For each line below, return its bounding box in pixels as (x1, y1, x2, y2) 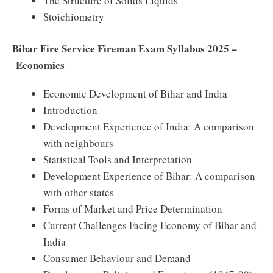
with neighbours (43, 136, 113, 150)
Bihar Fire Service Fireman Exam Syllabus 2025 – (12, 41, 237, 56)
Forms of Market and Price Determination (43, 202, 222, 216)
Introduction (43, 103, 97, 117)
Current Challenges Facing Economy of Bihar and (43, 218, 257, 232)
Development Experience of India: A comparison (43, 119, 254, 133)
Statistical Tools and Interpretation (43, 152, 192, 166)
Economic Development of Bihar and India (43, 87, 227, 101)
